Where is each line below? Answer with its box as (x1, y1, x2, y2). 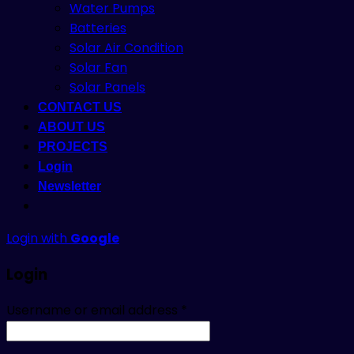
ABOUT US (38, 120, 105, 134)
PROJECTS (38, 140, 107, 154)
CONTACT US (38, 100, 122, 115)
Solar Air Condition (70, 39, 183, 58)
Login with (6, 229, 70, 248)
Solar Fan (70, 58, 127, 77)
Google (70, 229, 119, 248)
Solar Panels (70, 78, 145, 97)
